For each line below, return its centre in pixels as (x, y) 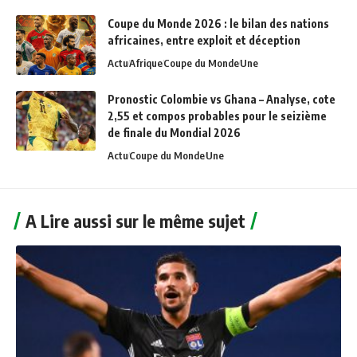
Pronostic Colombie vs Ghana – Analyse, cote (222, 100)
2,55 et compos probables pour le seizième (217, 116)
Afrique (146, 63)
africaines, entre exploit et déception (204, 41)
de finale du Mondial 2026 (174, 133)
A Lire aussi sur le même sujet (135, 221)
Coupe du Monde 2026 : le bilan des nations (218, 24)
